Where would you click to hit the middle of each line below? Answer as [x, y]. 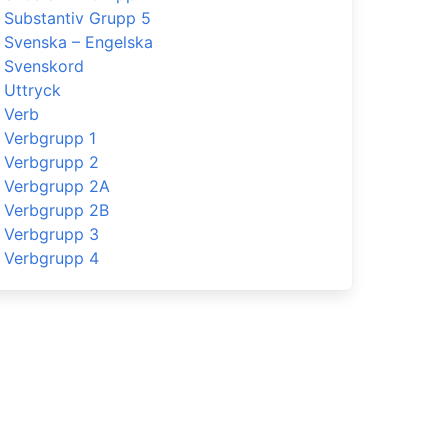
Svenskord [43, 66]
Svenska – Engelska [78, 42]
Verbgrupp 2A [56, 186]
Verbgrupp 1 [49, 138]
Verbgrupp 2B [56, 210]
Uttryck [32, 90]
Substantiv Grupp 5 [77, 18]
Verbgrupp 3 [51, 234]
